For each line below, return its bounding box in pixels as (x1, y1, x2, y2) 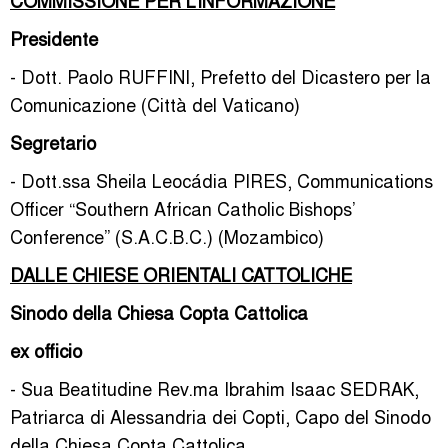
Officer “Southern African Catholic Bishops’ (10, 195, 356, 221)
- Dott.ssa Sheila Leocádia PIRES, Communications (10, 167, 433, 193)
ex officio (10, 337, 82, 363)
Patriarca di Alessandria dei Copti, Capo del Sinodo (10, 403, 431, 429)
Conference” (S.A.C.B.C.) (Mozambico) (10, 223, 324, 249)
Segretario (10, 129, 96, 155)
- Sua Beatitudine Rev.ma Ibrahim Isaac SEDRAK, (10, 375, 419, 401)
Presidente (10, 25, 98, 51)
